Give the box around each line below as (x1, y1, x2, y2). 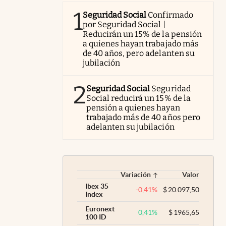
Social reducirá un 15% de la (86, 93, 191, 103)
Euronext (85, 204, 115, 213)
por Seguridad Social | (83, 19, 165, 29)
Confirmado (148, 10, 193, 20)
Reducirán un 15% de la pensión (83, 29, 202, 39)
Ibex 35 (85, 182, 108, 190)
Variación (120, 170, 151, 179)
